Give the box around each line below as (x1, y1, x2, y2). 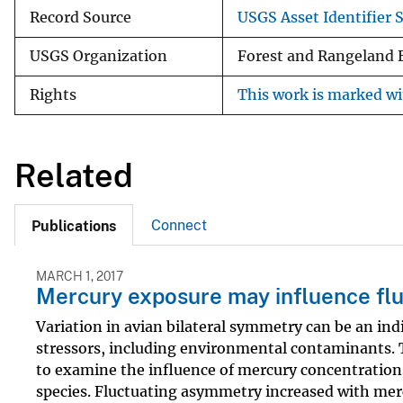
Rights (30, 85, 76, 103)
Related (14, 156, 133, 194)
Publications (31, 218, 116, 236)
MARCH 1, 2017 (36, 269, 123, 284)
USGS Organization (30, 47, 167, 65)
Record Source (30, 8, 131, 26)
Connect (151, 217, 207, 235)
